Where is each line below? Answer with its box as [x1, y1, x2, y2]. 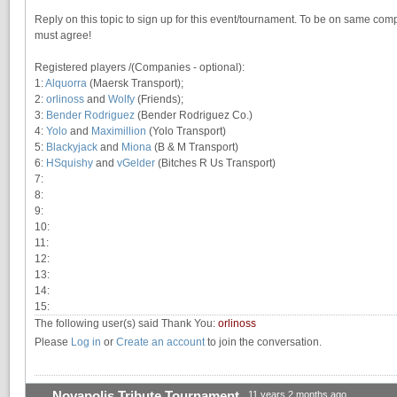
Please [35, 336, 71, 349]
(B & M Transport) [152, 141, 238, 154]
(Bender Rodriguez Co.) [135, 109, 253, 122]
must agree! [35, 29, 91, 43]
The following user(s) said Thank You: [35, 317, 218, 331]
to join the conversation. [205, 336, 322, 349]
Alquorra [45, 77, 87, 90]
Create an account [116, 336, 205, 349]
